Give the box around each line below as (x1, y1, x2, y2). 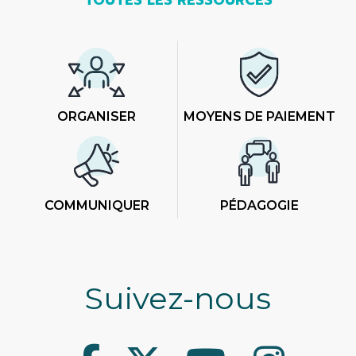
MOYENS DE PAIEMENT (183, 108, 335, 124)
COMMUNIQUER (44, 197, 149, 213)
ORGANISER (57, 108, 136, 124)
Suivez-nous (85, 279, 271, 317)
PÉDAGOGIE (219, 197, 299, 213)
